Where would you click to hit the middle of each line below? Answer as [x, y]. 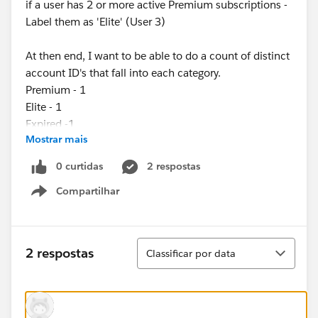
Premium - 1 [56, 90]
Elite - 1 [44, 107]
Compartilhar [88, 191]
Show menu [91, 198]
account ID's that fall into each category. [123, 73]
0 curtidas [79, 166]
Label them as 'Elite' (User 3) [95, 22]
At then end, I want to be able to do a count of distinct [158, 56]
